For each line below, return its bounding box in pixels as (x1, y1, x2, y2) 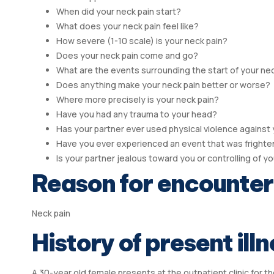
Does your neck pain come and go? (56, 50, 198, 62)
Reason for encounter (32, 168, 273, 199)
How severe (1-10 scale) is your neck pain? (56, 35, 228, 47)
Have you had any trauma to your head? (56, 108, 217, 120)
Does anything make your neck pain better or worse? (56, 79, 270, 91)
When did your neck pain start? (56, 6, 181, 18)
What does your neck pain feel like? (56, 20, 199, 32)
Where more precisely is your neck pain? (56, 94, 219, 106)
